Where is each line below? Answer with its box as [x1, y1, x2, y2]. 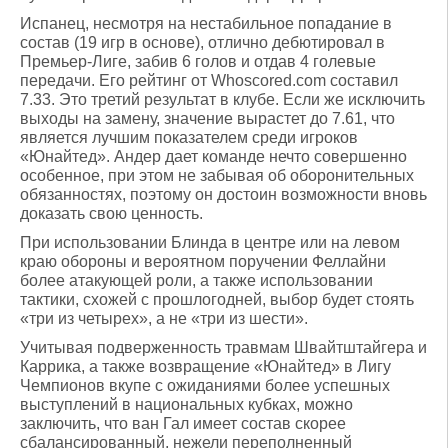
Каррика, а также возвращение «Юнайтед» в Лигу [20, 358, 391, 375]
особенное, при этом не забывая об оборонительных [20, 167, 414, 184]
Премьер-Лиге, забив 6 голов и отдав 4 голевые [20, 53, 376, 70]
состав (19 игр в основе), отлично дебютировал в [20, 34, 385, 51]
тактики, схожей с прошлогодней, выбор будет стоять [20, 291, 414, 308]
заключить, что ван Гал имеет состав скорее [20, 415, 346, 432]
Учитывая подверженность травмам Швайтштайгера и [20, 339, 427, 356]
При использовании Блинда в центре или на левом [20, 234, 400, 251]
